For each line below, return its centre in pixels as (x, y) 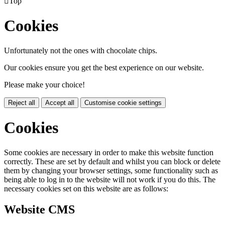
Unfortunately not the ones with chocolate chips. (81, 50)
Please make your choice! (44, 84)
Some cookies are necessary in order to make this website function (109, 152)
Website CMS (39, 210)
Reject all (22, 102)
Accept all (60, 102)
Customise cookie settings (123, 102)
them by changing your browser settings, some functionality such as (111, 170)
